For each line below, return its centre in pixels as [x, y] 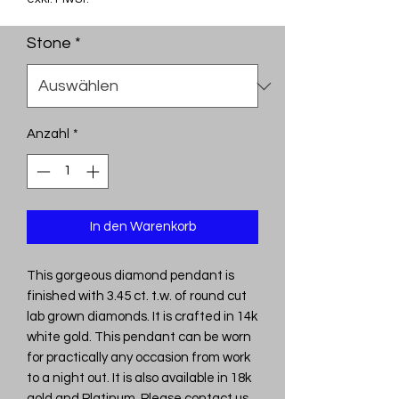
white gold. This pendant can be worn [139, 337]
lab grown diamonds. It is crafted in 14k [142, 316]
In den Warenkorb [142, 226]
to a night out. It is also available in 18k [139, 378]
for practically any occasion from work [138, 357]
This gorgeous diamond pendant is [130, 275]
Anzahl [48, 134]
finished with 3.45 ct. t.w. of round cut [137, 296]
